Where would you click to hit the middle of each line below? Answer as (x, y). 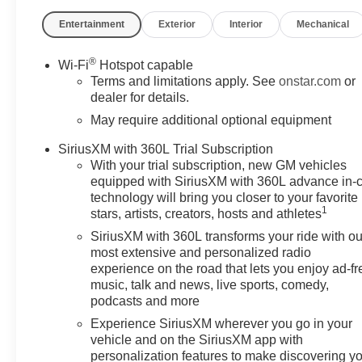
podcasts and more (145, 301)
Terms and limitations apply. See (185, 81)
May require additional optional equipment (211, 120)
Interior (246, 24)
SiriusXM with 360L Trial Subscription (166, 149)
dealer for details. (140, 97)
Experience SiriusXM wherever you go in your (222, 323)
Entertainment (92, 24)
